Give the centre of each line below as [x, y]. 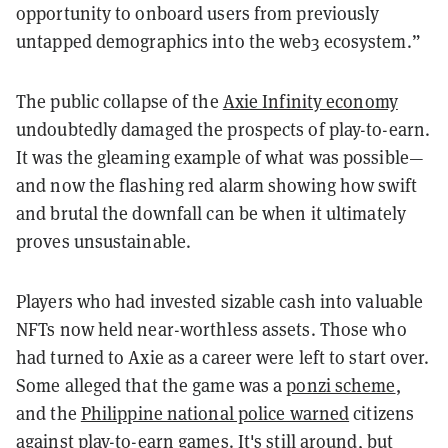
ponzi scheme [341, 385]
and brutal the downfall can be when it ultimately [211, 213]
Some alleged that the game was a [151, 385]
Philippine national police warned [215, 413]
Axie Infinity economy [310, 101]
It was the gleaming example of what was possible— [220, 157]
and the [48, 413]
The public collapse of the [119, 101]
